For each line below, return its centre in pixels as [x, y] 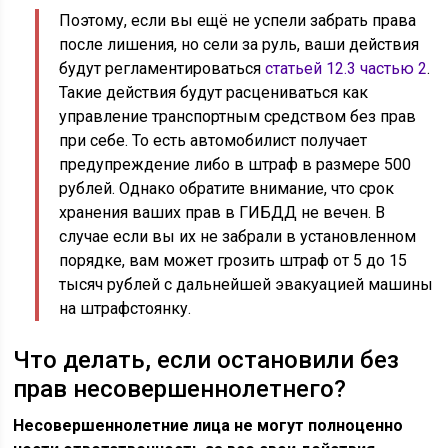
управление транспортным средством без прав [238, 117]
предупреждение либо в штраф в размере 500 [235, 165]
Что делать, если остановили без [206, 360]
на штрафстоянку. [125, 309]
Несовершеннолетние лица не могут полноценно [208, 426]
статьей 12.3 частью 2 [346, 69]
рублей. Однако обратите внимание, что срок [227, 189]
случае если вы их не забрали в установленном [238, 237]
